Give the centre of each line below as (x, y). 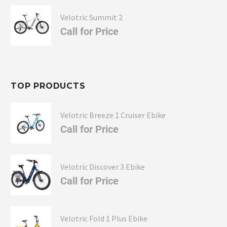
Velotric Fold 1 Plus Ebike (104, 218)
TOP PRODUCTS (48, 86)
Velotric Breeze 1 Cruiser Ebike (113, 115)
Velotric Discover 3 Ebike (103, 167)
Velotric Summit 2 (91, 17)
